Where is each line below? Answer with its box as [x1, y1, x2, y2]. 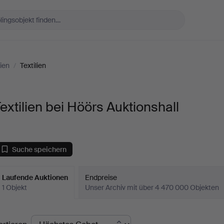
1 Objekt [2, 183, 27, 192]
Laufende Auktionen [2, 173, 68, 182]
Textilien [20, 61, 46, 70]
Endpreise [85, 173, 117, 182]
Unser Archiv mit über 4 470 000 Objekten [85, 183, 219, 192]
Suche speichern [12, 144, 67, 154]
